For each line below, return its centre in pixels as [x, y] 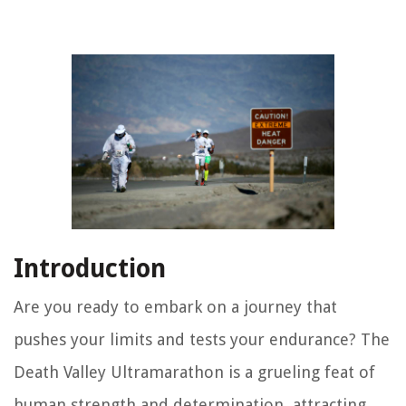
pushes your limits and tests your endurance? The [202, 340]
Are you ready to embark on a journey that [175, 307]
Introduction [90, 269]
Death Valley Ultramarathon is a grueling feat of [194, 372]
